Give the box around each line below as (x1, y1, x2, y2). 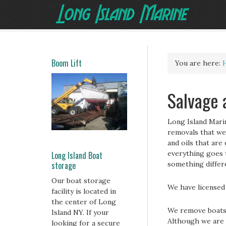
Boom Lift (51, 57, 82, 69)
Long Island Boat (51, 149, 102, 161)
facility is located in (51, 186, 116, 196)
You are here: (175, 59, 222, 68)
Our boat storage (51, 176, 110, 185)
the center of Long (51, 197, 116, 206)
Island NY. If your (51, 207, 109, 217)
